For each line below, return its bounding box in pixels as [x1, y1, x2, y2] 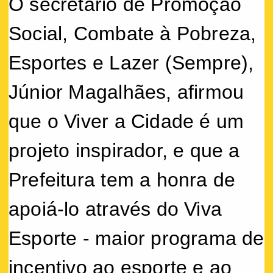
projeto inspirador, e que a [9, 139, 240, 161]
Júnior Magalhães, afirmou [9, 80, 244, 103]
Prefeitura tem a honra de [9, 168, 236, 191]
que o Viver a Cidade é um [9, 110, 244, 132]
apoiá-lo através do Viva [9, 197, 222, 220]
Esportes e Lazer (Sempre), [9, 51, 254, 74]
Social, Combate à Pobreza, [9, 22, 257, 44]
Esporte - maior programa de [9, 227, 264, 249]
